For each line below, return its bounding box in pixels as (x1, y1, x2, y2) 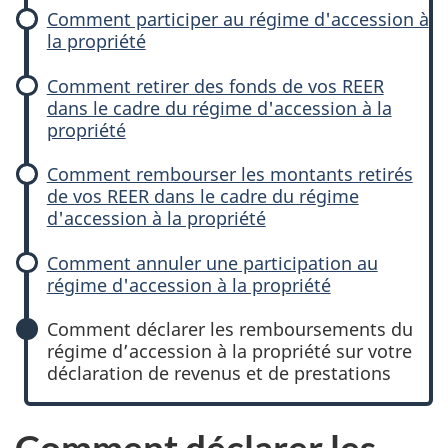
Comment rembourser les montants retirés (46, 162, 413, 186)
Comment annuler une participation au (46, 250, 378, 275)
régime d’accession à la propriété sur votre (46, 339, 412, 363)
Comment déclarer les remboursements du (46, 317, 413, 341)
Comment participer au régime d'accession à (46, 7, 429, 31)
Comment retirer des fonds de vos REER (46, 73, 384, 98)
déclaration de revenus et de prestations (46, 361, 391, 385)
